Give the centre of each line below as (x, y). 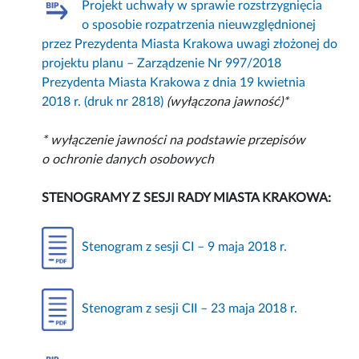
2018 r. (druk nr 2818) (103, 101)
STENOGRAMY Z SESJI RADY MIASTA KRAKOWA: (187, 198)
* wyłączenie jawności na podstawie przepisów (174, 140)
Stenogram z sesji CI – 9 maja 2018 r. (185, 247)
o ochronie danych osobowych (128, 159)
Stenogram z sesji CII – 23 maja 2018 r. (190, 309)
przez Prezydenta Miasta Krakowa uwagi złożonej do (190, 44)
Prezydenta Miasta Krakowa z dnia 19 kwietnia (174, 82)
